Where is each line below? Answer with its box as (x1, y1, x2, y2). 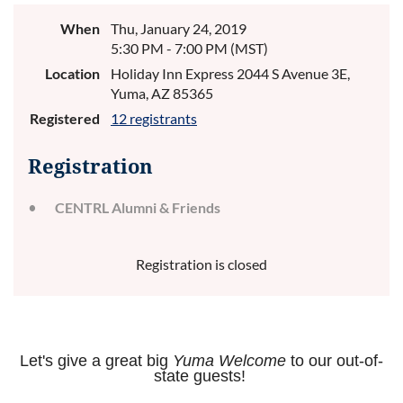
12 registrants (111, 109, 197, 127)
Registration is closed (136, 255, 267, 273)
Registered (30, 109, 100, 127)
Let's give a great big (20, 351, 173, 370)
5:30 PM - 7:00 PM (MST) (111, 39, 268, 57)
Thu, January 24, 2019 (111, 19, 246, 37)
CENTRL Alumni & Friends (55, 198, 220, 216)
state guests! (153, 366, 250, 385)
